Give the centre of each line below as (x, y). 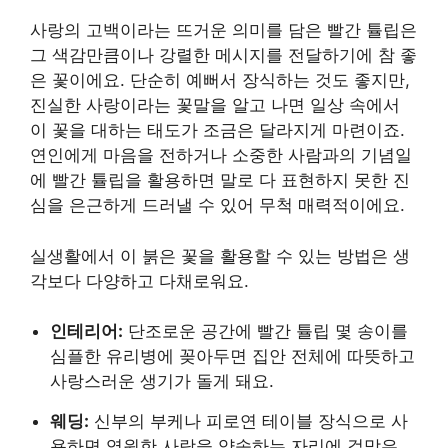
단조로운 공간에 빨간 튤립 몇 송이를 (265, 331)
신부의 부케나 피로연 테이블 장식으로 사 (248, 421)
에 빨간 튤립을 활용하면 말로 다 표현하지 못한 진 (220, 180)
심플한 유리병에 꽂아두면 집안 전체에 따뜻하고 (232, 356)
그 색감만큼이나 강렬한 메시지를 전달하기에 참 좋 (223, 55)
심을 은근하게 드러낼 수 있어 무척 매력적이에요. (217, 205)
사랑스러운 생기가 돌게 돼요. (162, 381)
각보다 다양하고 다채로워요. (139, 280)
